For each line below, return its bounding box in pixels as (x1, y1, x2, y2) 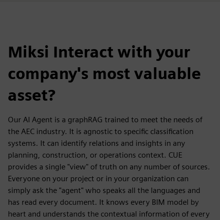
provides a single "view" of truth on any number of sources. (8, 162, 210, 171)
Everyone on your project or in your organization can (8, 174, 189, 183)
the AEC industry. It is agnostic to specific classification (8, 127, 193, 136)
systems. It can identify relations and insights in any (8, 138, 185, 148)
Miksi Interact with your (8, 42, 190, 61)
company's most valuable (8, 64, 201, 83)
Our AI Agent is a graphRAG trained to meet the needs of (8, 115, 202, 124)
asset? (8, 85, 55, 105)
